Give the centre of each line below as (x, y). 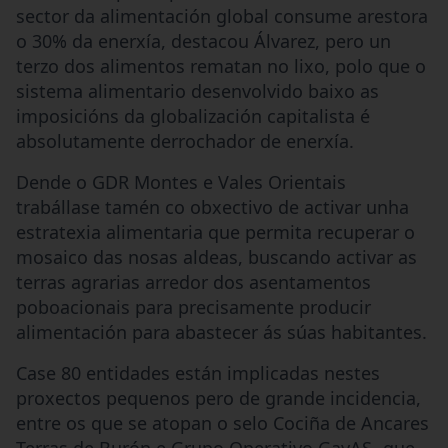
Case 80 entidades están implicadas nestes (198, 372)
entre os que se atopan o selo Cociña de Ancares (222, 422)
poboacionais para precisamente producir (193, 306)
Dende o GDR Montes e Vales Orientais (181, 181)
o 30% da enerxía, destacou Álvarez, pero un (203, 40)
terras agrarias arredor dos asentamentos (193, 281)
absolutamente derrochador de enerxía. (185, 140)
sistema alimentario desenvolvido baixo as (197, 90)
